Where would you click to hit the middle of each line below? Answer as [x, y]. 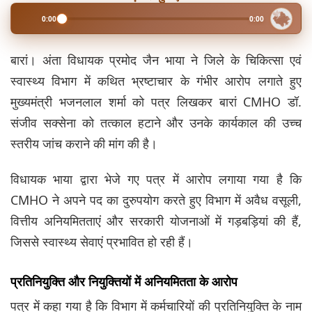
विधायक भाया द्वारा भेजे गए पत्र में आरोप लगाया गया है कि [156, 179]
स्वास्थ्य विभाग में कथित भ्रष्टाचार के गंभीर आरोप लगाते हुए [156, 81]
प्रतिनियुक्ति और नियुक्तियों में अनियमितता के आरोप [124, 282]
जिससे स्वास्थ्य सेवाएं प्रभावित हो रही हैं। [102, 242]
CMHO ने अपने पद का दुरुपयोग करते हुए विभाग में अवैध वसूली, [156, 200]
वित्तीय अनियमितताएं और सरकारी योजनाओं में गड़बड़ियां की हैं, [156, 221]
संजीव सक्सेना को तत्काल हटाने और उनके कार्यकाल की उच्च [156, 123]
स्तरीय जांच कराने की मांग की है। [84, 144]
